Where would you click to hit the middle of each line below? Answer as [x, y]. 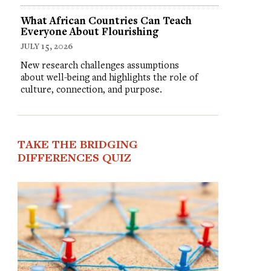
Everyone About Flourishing [89, 31]
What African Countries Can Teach [106, 20]
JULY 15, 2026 [46, 46]
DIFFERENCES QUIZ [74, 157]
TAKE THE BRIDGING [77, 144]
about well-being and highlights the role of [109, 77]
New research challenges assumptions [100, 64]
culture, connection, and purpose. [91, 89]
